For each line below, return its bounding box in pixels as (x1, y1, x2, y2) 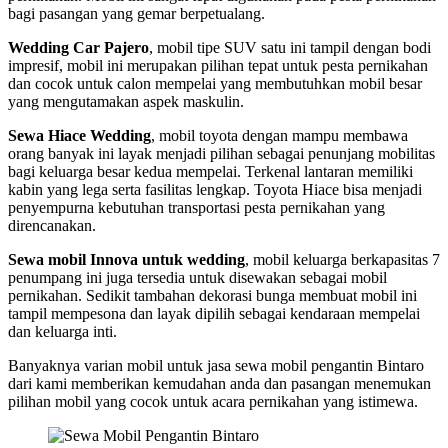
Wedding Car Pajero (8, 39, 149, 57)
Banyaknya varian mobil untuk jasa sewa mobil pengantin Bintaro (8, 357, 424, 375)
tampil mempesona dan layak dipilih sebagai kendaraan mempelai (8, 305, 420, 323)
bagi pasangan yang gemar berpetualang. (8, 5, 265, 23)
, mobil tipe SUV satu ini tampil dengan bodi (149, 39, 431, 57)
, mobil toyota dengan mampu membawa (151, 127, 408, 145)
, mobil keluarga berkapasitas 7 (245, 251, 440, 269)
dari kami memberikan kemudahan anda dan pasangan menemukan (8, 375, 431, 393)
